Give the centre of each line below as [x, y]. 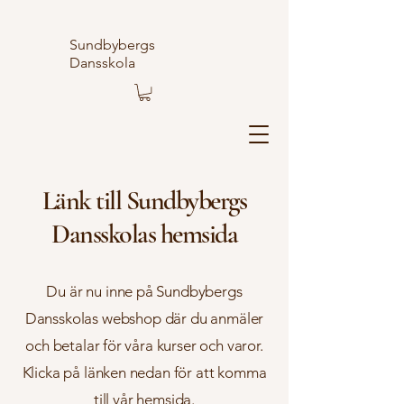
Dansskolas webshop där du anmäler [144, 319]
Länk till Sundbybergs [144, 201]
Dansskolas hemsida [144, 234]
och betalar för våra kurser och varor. [144, 346]
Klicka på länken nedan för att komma [144, 373]
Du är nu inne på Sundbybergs [144, 292]
